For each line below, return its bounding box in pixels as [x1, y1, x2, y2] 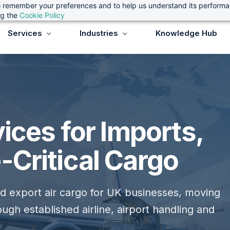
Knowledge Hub [156, 28, 217, 38]
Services [8, 28, 42, 38]
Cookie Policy [19, 11, 65, 20]
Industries [80, 28, 118, 38]
